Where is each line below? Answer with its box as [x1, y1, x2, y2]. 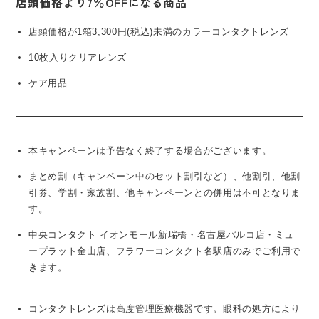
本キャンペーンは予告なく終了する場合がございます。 [28, 145, 272, 156]
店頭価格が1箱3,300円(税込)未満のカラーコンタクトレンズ [28, 26, 290, 37]
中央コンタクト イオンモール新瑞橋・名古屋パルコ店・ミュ [28, 229, 295, 240]
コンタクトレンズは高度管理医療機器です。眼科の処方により [28, 303, 301, 314]
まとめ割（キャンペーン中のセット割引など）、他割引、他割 [28, 170, 301, 182]
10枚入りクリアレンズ [28, 51, 127, 63]
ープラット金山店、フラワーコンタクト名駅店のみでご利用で [28, 245, 301, 256]
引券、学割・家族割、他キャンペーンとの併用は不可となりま [28, 187, 301, 198]
